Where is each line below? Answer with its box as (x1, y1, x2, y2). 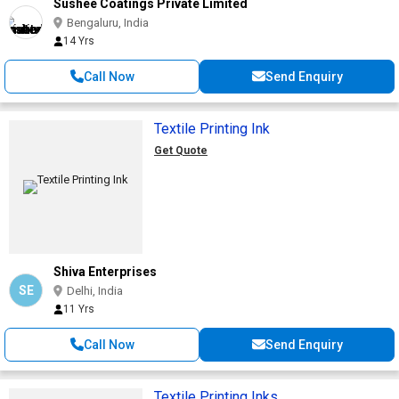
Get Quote (154, 143, 208, 157)
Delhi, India (67, 283, 123, 297)
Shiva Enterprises (53, 264, 157, 279)
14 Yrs (63, 34, 94, 47)
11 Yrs (63, 302, 94, 315)
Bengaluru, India (67, 15, 149, 29)
